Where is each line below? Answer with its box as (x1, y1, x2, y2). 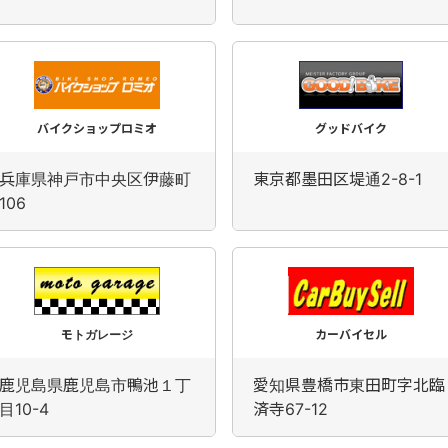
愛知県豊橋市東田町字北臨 (253, 375, 445, 395)
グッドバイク (315, 121, 387, 136)
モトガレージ (61, 327, 133, 342)
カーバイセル (315, 327, 387, 342)
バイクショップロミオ (37, 121, 157, 136)
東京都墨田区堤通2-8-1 (253, 169, 422, 189)
